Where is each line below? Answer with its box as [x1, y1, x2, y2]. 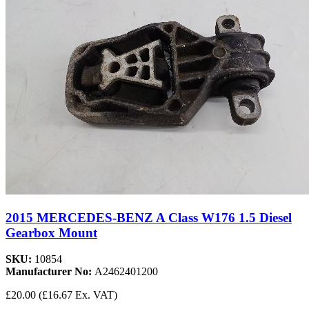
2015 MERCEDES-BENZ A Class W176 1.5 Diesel [6, 210, 292, 225]
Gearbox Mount [6, 225, 97, 240]
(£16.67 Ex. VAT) [39, 289, 117, 301]
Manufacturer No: [6, 266, 94, 278]
